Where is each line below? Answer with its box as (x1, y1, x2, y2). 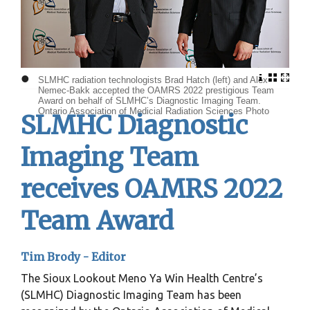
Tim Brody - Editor (21, 249, 126, 264)
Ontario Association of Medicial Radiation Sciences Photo (38, 105, 269, 116)
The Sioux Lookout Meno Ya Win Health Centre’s (21, 271, 263, 284)
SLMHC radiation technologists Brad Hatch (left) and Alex (38, 74, 268, 85)
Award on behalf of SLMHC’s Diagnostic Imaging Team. (38, 95, 261, 106)
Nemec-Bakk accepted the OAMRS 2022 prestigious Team (38, 84, 274, 95)
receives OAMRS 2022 (21, 173, 283, 205)
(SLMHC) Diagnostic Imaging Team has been (21, 288, 241, 301)
